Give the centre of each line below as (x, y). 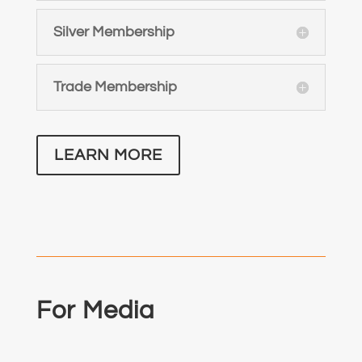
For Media (95, 311)
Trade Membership (115, 86)
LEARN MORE (108, 155)
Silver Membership (114, 32)
